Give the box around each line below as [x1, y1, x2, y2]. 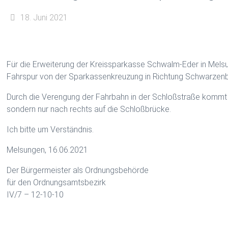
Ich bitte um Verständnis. [7, 125, 94, 134]
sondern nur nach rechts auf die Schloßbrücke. [7, 104, 172, 114]
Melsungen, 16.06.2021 [7, 145, 89, 155]
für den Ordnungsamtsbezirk [7, 178, 106, 187]
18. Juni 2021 [20, 13, 68, 22]
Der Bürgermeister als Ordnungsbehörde [7, 165, 149, 175]
